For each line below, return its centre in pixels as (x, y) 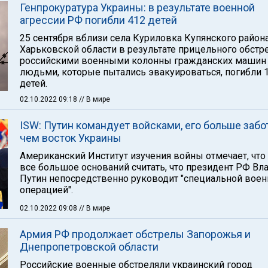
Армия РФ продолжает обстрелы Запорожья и (135, 234)
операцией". (46, 190)
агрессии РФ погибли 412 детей (98, 20)
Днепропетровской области (89, 247)
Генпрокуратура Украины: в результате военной (137, 7)
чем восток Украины (71, 138)
